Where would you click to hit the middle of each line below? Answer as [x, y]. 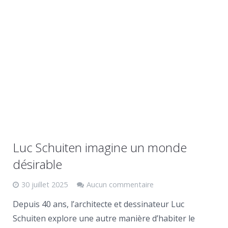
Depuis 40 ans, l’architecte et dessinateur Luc [98, 204]
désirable [37, 164]
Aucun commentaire [120, 184]
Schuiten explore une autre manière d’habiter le [104, 218]
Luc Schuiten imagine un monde [100, 147]
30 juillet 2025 [45, 184]
